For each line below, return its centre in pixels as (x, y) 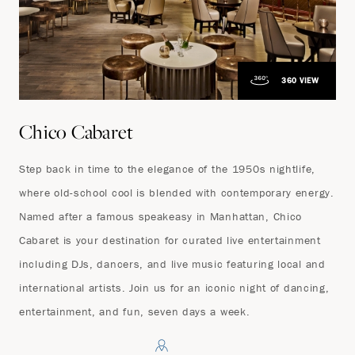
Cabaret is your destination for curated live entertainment (170, 240)
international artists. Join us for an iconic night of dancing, (174, 288)
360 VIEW (300, 81)
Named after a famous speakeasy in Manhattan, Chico (161, 217)
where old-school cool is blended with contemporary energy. (177, 193)
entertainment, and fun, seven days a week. (135, 312)
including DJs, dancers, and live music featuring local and (172, 264)
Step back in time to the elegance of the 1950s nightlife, (167, 169)
